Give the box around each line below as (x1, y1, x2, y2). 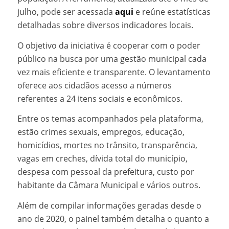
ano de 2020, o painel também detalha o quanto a (17, 213, 209, 225)
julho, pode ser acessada (17, 6, 115, 18)
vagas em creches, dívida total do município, (17, 153, 188, 165)
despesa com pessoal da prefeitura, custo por (17, 166, 194, 178)
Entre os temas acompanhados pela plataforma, (17, 113, 203, 125)
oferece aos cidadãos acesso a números (17, 79, 172, 91)
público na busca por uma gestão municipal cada (17, 53, 207, 64)
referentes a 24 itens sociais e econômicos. (17, 93, 182, 104)
